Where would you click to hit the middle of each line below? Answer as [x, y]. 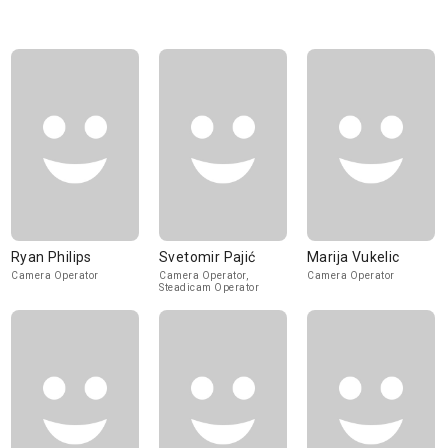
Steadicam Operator [209, 287]
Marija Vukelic [353, 257]
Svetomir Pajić [207, 257]
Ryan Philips [51, 257]
